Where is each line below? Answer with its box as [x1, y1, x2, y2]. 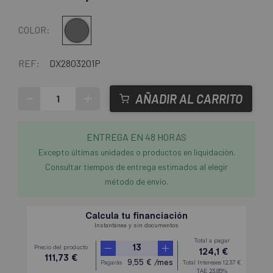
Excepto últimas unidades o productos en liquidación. [38, 147, 235, 158]
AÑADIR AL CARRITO [135, 91, 243, 107]
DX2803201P [49, 57, 101, 69]
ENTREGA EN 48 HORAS [87, 131, 186, 143]
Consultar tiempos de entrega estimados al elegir [45, 161, 228, 172]
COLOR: [18, 24, 50, 36]
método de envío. [105, 176, 168, 187]
